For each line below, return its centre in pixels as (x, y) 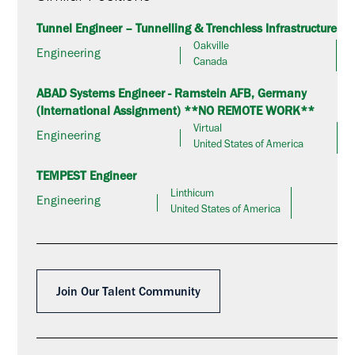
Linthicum (193, 195)
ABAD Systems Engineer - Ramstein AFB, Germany (172, 95)
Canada (210, 64)
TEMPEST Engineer (87, 177)
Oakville (211, 48)
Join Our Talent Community (128, 293)
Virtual (208, 130)
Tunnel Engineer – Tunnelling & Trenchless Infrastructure (187, 31)
